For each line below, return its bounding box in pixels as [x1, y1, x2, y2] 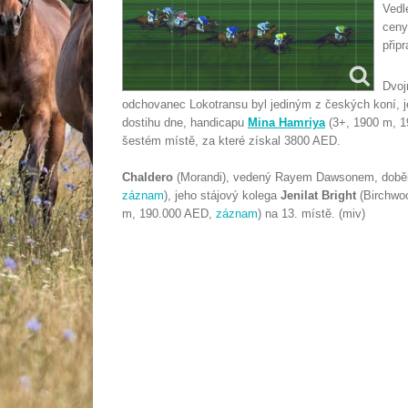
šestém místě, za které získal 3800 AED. [122, 134, 341, 148]
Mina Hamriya [248, 116, 325, 129]
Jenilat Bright [280, 189, 356, 202]
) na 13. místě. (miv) [258, 207, 372, 220]
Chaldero [122, 170, 173, 184]
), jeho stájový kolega [164, 189, 280, 202]
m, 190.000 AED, [122, 207, 216, 220]
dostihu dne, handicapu [122, 116, 248, 129]
